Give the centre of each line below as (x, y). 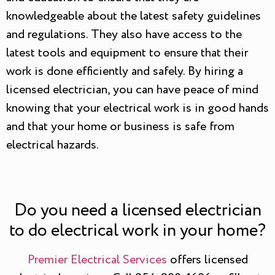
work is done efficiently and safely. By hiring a (125, 72)
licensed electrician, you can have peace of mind (132, 90)
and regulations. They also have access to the (124, 35)
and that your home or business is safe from (120, 127)
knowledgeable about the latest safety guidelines (134, 17)
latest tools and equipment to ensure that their (127, 53)
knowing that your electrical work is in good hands (137, 109)
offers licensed (207, 260)
